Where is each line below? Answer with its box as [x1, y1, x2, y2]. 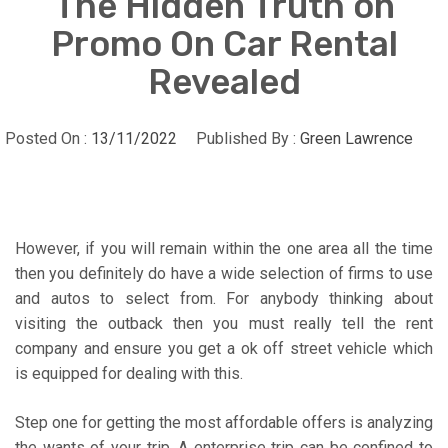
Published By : [192, 128, 300, 148]
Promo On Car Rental [50, 22, 398, 65]
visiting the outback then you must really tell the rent [15, 313, 433, 333]
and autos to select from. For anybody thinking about [15, 288, 433, 308]
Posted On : [5, 128, 91, 148]
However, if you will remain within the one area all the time [15, 238, 433, 258]
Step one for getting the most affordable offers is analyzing [15, 412, 433, 432]
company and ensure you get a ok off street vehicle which [15, 338, 433, 358]
